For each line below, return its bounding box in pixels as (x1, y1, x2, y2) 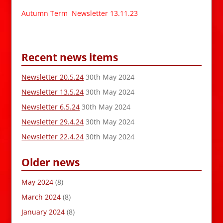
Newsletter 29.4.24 (21, 116, 84, 126)
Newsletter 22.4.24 (21, 131, 84, 141)
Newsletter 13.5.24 (21, 87, 84, 97)
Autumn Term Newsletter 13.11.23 (21, 8, 138, 18)
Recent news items (21, 50, 118, 64)
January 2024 (21, 207, 65, 217)
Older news (21, 155, 80, 169)
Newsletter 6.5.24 (21, 102, 80, 111)
